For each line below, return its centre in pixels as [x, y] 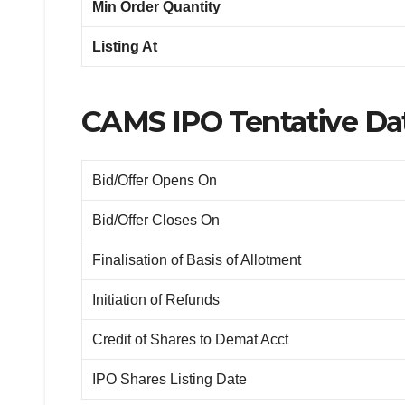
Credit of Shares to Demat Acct [191, 340]
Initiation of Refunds [156, 300]
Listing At [125, 46]
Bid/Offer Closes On [156, 221]
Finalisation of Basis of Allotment [197, 260]
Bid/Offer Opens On [155, 181]
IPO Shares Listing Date [170, 380]
